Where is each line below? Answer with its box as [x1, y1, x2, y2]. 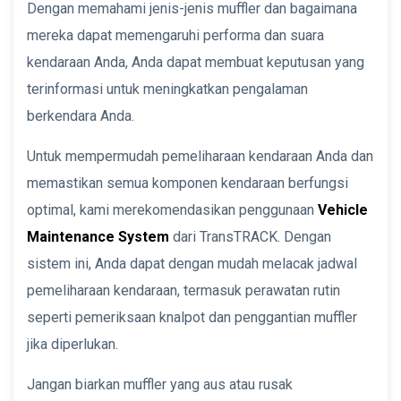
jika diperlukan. [27, 335, 118, 353]
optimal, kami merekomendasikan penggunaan [27, 200, 318, 218]
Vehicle [318, 200, 368, 218]
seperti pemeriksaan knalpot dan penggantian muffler [27, 308, 357, 326]
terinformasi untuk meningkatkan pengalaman [27, 80, 308, 98]
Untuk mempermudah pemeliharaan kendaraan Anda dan [27, 147, 373, 165]
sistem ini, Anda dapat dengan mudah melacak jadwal [27, 254, 357, 272]
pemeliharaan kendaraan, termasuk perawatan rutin [27, 281, 340, 299]
